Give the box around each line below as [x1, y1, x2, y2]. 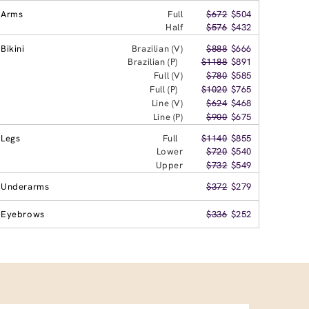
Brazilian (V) [131, 42, 183, 54]
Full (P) [150, 83, 178, 95]
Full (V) [153, 69, 183, 81]
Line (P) [152, 110, 183, 123]
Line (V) [151, 97, 183, 109]
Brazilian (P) [128, 55, 178, 68]
